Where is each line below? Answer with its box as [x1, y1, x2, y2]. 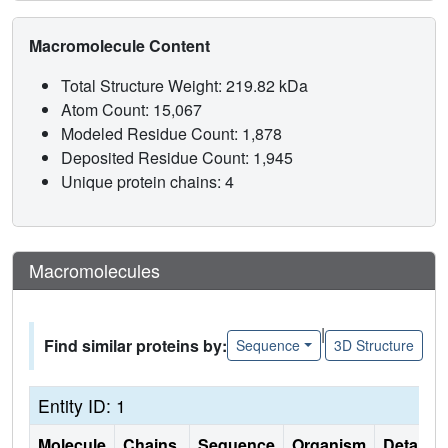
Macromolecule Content [29, 33, 214, 57]
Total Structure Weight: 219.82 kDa [61, 73, 312, 97]
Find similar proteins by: [44, 333, 227, 357]
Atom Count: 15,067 [61, 97, 206, 121]
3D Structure [333, 335, 414, 356]
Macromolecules [29, 256, 160, 283]
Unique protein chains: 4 [61, 169, 234, 193]
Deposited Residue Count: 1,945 [61, 145, 297, 169]
